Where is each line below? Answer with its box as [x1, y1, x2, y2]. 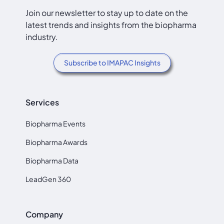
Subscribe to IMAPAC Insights [63, 58, 160, 67]
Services [25, 97, 59, 108]
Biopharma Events [25, 119, 86, 128]
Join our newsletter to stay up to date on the [25, 7, 188, 18]
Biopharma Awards [25, 137, 88, 147]
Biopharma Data [25, 156, 79, 165]
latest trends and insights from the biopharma [25, 19, 197, 30]
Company [25, 209, 63, 220]
